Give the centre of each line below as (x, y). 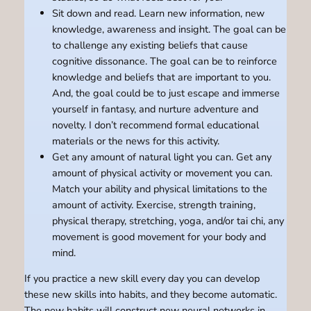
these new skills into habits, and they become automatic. (150, 295)
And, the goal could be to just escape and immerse (166, 93)
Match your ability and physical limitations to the (159, 188)
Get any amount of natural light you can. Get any (161, 157)
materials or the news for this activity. (135, 141)
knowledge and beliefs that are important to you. (161, 77)
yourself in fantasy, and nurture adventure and (155, 109)
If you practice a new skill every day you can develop (142, 279)
